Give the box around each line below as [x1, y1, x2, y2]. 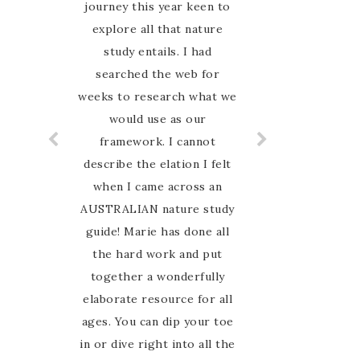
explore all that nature [92, 22, 223, 36]
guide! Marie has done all [85, 224, 230, 239]
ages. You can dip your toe [81, 314, 234, 329]
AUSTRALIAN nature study [80, 202, 235, 216]
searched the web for [96, 67, 219, 81]
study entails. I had [104, 44, 211, 59]
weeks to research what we [78, 89, 237, 104]
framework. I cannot [99, 134, 216, 149]
